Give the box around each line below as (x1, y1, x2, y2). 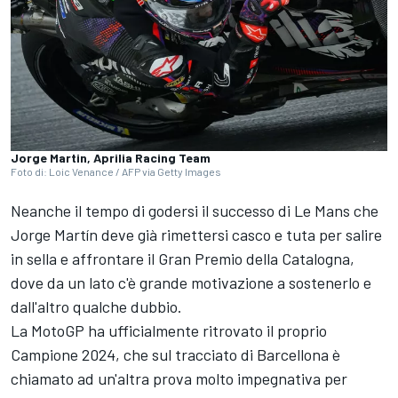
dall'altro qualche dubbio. (11, 297, 182, 317)
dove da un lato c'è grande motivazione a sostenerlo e (11, 273, 371, 293)
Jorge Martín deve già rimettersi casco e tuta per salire (11, 225, 382, 245)
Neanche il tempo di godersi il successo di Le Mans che (11, 201, 378, 221)
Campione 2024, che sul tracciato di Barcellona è (11, 345, 340, 365)
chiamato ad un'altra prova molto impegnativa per (11, 369, 347, 389)
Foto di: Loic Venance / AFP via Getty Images (11, 165, 221, 179)
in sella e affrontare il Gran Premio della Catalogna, (11, 249, 354, 269)
